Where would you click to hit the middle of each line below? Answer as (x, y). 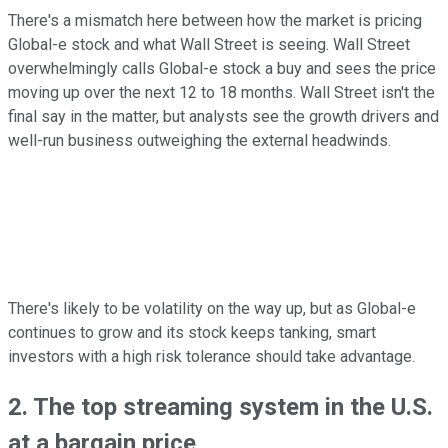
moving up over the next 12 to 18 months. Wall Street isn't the (221, 92)
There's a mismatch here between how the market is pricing (215, 20)
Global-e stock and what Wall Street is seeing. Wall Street (209, 44)
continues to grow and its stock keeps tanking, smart (192, 332)
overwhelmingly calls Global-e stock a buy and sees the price (222, 68)
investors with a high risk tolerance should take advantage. (211, 356)
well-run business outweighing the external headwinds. (199, 140)
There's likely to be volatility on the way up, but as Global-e (212, 308)
